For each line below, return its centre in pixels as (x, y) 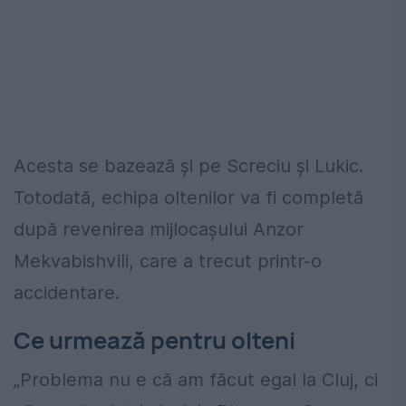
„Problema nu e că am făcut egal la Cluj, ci (196, 380)
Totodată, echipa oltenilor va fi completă (188, 197)
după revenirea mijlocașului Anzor (159, 229)
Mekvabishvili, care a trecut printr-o (168, 261)
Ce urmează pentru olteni (155, 340)
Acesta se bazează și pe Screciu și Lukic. (188, 165)
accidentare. (67, 292)
